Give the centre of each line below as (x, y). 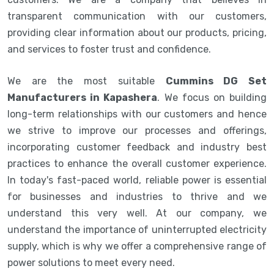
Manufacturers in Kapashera (83, 97)
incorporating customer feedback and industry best (137, 147)
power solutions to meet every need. (91, 262)
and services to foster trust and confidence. (110, 49)
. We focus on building (212, 97)
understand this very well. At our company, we (137, 213)
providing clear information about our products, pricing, (137, 32)
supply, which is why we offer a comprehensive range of (137, 246)
